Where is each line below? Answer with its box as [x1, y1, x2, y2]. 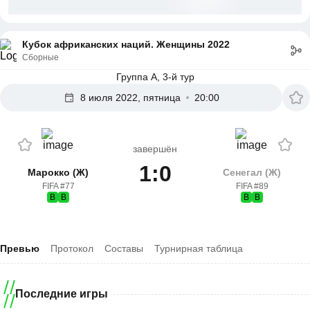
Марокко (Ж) [28, 167, 89, 178]
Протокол [51, 243, 93, 254]
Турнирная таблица [154, 243, 243, 254]
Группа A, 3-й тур [116, 71, 194, 82]
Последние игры [15, 288, 108, 300]
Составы [104, 243, 143, 254]
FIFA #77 [42, 181, 75, 191]
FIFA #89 [235, 181, 268, 191]
